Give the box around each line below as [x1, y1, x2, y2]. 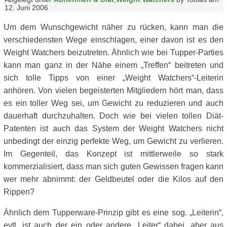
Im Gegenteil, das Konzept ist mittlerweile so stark [4, 149, 223, 158]
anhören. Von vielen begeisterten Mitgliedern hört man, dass [4, 86, 223, 95]
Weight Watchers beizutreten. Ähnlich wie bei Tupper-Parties [4, 48, 223, 57]
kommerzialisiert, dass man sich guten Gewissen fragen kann [4, 162, 223, 171]
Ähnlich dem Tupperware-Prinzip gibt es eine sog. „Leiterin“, [4, 208, 223, 217]
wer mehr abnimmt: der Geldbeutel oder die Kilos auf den [4, 174, 223, 183]
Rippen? [4, 187, 34, 196]
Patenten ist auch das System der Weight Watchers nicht [4, 124, 223, 133]
